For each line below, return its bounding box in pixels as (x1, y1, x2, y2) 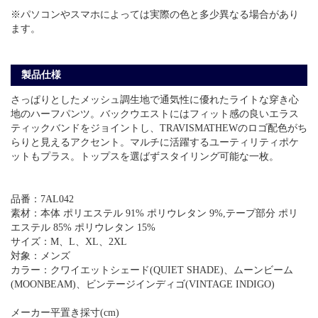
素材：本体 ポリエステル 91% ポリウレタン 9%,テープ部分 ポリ (11, 207, 298, 219)
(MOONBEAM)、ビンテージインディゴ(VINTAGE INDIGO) (11, 278, 275, 290)
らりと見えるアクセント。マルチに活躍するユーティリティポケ (11, 136, 299, 148)
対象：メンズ (11, 250, 70, 261)
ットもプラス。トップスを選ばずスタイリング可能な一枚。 (11, 150, 279, 162)
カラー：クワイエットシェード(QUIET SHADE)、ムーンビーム (11, 264, 293, 275)
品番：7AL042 (11, 193, 74, 204)
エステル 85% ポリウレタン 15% (11, 221, 155, 233)
